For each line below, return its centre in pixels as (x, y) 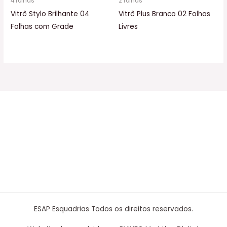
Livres (128, 26)
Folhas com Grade (42, 26)
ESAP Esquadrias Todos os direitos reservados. (113, 209)
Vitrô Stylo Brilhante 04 (50, 14)
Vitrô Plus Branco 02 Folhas (164, 14)
